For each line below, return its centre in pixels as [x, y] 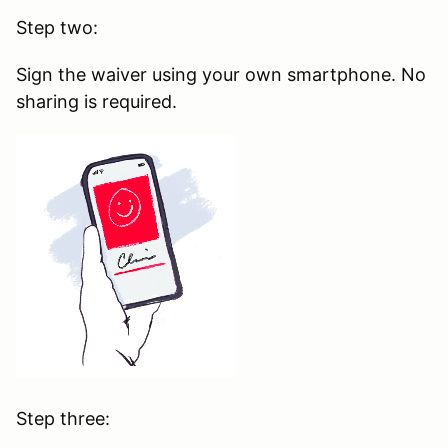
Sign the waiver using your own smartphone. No [221, 74]
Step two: [57, 27]
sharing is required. [96, 101]
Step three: [63, 418]
